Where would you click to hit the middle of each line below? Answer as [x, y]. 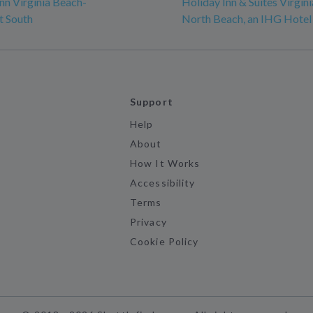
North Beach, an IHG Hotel [247, 19]
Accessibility [162, 183]
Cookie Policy [164, 242]
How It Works [165, 163]
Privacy [148, 222]
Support [152, 102]
